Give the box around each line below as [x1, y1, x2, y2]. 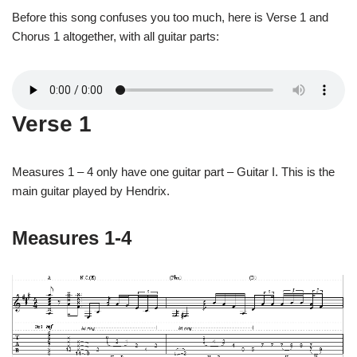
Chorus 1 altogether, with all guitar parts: [12, 29, 219, 43]
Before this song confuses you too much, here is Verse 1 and [12, 10, 328, 24]
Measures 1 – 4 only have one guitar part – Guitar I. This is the [12, 164, 335, 178]
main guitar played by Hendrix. [12, 183, 170, 198]
